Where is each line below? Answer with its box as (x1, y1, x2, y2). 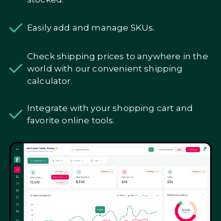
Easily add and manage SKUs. (27, 23, 155, 33)
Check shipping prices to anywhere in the (27, 51, 208, 61)
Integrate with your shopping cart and (27, 103, 193, 113)
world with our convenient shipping (27, 63, 183, 74)
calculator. (27, 75, 73, 86)
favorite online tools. (27, 115, 115, 125)
